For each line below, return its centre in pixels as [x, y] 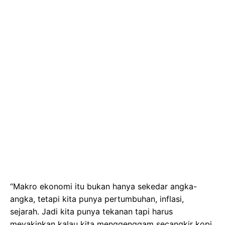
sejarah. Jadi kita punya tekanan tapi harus [91, 211]
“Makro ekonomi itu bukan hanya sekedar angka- [103, 186]
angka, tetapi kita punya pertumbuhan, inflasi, [97, 199]
